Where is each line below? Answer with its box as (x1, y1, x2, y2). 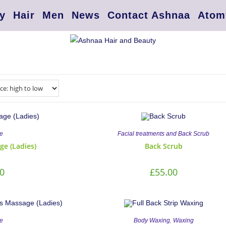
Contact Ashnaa (107, 10, 190, 21)
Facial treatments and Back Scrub (118, 130, 210, 138)
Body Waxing (133, 216, 170, 224)
